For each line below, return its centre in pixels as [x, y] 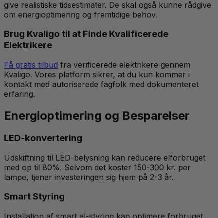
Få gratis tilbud [31, 65]
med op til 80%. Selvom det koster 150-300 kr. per [97, 167]
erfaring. [19, 94]
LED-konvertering [43, 138]
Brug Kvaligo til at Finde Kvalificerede [86, 34]
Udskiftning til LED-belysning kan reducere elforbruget [105, 157]
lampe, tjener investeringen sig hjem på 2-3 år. [89, 177]
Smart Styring [34, 197]
